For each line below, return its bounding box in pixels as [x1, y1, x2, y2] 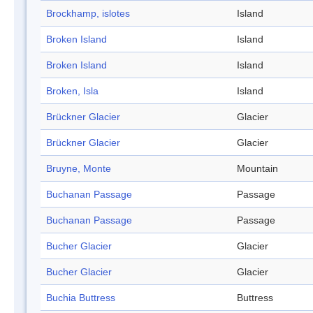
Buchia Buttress [46, 292, 115, 304]
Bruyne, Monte [46, 163, 111, 175]
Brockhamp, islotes [46, 8, 130, 20]
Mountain [237, 163, 278, 175]
